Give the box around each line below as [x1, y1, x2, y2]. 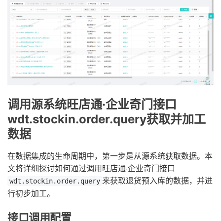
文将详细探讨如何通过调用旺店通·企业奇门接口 [7, 162, 175, 174]
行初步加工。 [7, 187, 55, 199]
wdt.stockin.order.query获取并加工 [7, 112, 206, 127]
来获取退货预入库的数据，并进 [102, 175, 213, 186]
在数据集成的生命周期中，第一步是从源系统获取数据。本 [7, 150, 213, 162]
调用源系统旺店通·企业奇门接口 [7, 97, 177, 112]
